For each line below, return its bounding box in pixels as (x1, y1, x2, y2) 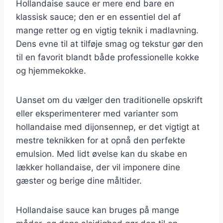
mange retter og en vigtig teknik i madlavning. (16, 25, 199, 35)
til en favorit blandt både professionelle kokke (16, 52, 199, 62)
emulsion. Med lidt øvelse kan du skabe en (16, 148, 187, 159)
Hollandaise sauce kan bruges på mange (16, 205, 179, 215)
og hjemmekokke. (16, 65, 86, 76)
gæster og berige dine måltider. (16, 175, 142, 186)
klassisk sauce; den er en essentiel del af (16, 11, 181, 22)
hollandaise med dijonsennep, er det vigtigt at (16, 121, 200, 132)
